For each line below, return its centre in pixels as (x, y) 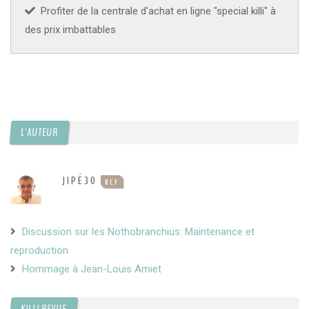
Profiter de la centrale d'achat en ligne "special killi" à (156, 11)
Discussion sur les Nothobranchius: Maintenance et (138, 232)
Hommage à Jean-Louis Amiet (92, 269)
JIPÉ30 (79, 181)
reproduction (39, 251)
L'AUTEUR (39, 133)
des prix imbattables (70, 30)
